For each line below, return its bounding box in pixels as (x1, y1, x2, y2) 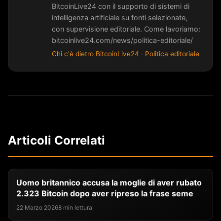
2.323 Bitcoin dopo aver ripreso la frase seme (16, 188, 193, 198)
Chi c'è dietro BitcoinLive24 (52, 49, 139, 58)
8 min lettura (58, 203, 92, 211)
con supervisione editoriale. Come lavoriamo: (52, 24, 200, 33)
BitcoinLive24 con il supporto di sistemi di (52, 1, 189, 10)
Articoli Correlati (8, 133, 105, 147)
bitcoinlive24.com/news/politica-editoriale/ (52, 36, 193, 44)
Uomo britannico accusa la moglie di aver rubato (16, 177, 202, 187)
